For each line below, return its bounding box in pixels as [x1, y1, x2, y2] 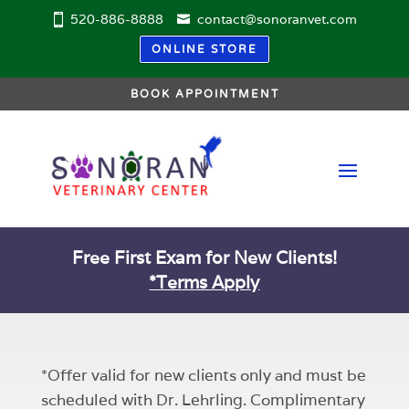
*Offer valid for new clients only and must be [40, 365, 366, 386]
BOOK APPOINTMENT [130, 87, 279, 100]
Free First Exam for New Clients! [71, 246, 337, 269]
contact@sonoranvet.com [197, 10, 357, 27]
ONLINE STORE [151, 43, 257, 56]
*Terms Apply [149, 271, 260, 294]
